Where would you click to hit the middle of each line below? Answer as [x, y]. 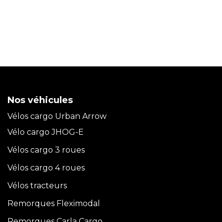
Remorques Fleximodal [55, 203]
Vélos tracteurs [37, 185]
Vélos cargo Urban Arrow [57, 116]
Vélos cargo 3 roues [46, 150]
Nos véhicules [40, 100]
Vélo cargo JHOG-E [46, 132]
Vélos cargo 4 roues [46, 167]
